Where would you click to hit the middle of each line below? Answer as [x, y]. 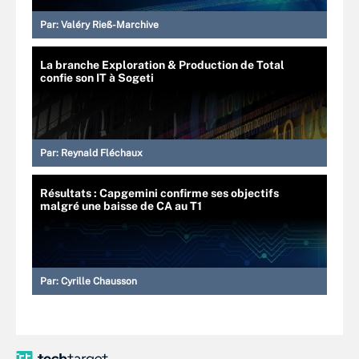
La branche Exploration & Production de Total [162, 65]
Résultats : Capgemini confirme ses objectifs [159, 193]
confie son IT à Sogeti [97, 78]
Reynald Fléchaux [102, 153]
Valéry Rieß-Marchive [110, 25]
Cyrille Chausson [99, 281]
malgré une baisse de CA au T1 [121, 206]
